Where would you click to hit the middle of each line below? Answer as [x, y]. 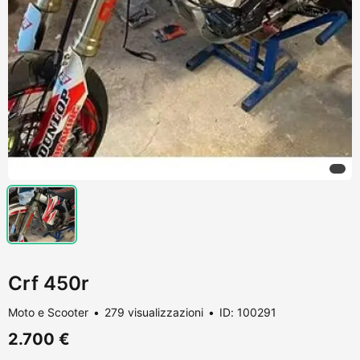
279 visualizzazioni [154, 312]
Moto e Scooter [48, 312]
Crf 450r [49, 283]
